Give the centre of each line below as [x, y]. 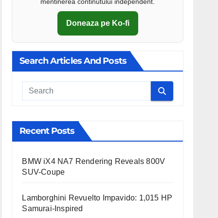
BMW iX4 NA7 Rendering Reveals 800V [94, 161]
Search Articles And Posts [73, 61]
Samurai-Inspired [53, 209]
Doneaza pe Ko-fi [98, 23]
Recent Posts [47, 131]
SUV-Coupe [44, 172]
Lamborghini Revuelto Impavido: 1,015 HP [97, 198]
